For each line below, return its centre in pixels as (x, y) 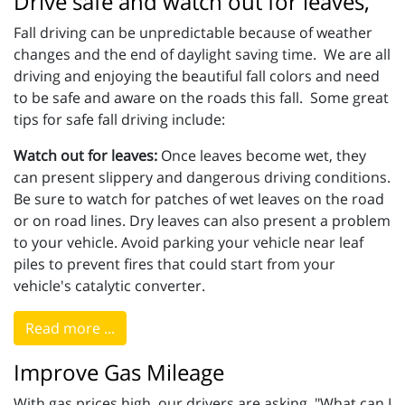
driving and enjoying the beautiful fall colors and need (197, 76)
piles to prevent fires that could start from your (174, 264)
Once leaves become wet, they (262, 156)
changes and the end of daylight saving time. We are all (202, 55)
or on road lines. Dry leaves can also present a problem (202, 221)
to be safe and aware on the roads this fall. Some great (201, 98)
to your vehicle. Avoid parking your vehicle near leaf (188, 243)
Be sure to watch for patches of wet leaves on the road (199, 199)
